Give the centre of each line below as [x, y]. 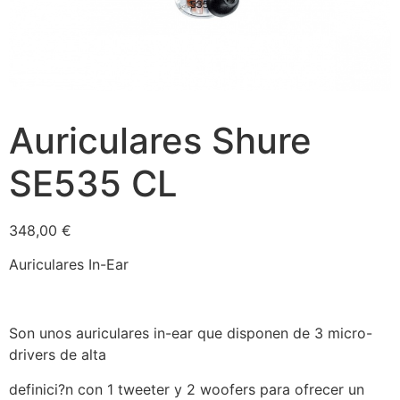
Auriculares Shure [160, 140]
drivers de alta [58, 355]
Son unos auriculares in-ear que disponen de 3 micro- [191, 333]
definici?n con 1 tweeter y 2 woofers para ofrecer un [187, 389]
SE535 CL [93, 183]
